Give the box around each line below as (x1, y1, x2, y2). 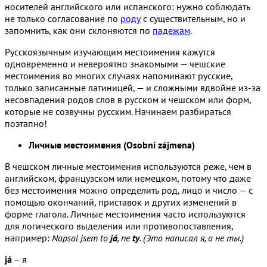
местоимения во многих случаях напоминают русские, (5, 69, 232, 82)
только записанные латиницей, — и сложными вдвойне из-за (5, 81, 260, 94)
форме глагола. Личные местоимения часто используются (5, 207, 246, 220)
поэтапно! (5, 117, 47, 129)
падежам (153, 24, 190, 36)
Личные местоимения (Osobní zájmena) (29, 138, 195, 151)
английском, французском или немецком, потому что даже (5, 172, 251, 184)
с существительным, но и (141, 12, 246, 24)
